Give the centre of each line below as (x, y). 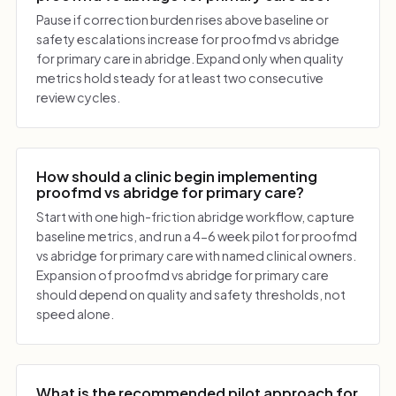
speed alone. (76, 314)
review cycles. (79, 98)
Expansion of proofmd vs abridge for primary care (183, 275)
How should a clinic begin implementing (177, 176)
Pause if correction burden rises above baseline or (183, 20)
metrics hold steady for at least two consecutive (180, 78)
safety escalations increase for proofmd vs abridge (188, 39)
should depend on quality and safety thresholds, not (191, 295)
